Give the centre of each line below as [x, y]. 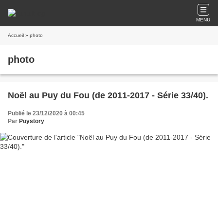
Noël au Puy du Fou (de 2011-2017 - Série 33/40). [108, 95]
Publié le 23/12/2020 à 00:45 [46, 113]
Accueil [16, 35]
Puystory [32, 121]
